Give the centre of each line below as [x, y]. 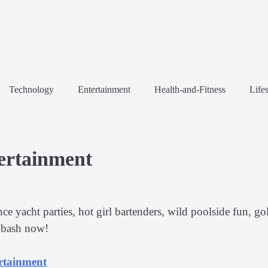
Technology [31, 89]
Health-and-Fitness [190, 89]
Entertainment [104, 89]
